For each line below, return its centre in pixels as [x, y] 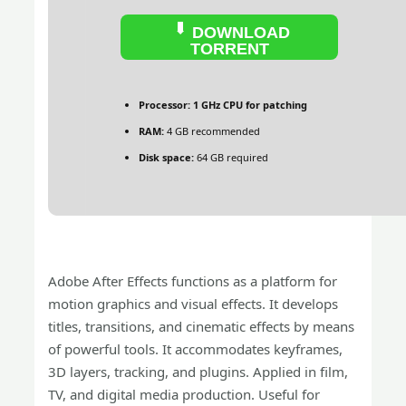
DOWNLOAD [238, 32]
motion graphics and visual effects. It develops [193, 304]
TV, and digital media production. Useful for [184, 394]
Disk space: [167, 157]
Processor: [165, 104]
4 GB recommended [213, 130]
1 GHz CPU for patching [249, 104]
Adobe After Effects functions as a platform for [193, 281]
